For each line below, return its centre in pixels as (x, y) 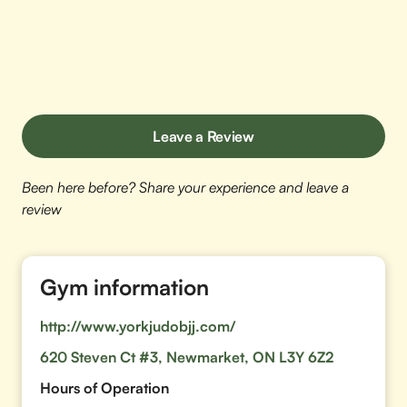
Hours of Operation (104, 388)
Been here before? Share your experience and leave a (185, 187)
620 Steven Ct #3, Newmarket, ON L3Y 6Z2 (187, 357)
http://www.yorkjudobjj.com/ (138, 326)
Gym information (124, 287)
